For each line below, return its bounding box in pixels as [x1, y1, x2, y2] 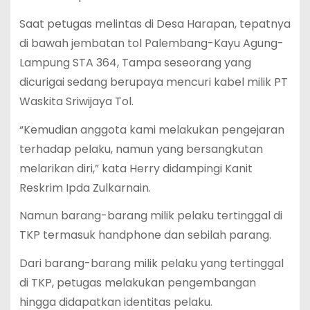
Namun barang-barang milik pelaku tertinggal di [19, 208, 282, 224]
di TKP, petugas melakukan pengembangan [19, 275, 256, 291]
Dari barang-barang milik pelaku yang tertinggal [19, 255, 284, 272]
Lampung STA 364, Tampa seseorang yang [19, 54, 251, 71]
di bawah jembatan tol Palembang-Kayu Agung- [19, 35, 284, 51]
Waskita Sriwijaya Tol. [19, 93, 134, 109]
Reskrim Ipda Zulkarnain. [19, 179, 151, 196]
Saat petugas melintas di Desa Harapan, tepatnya [19, 15, 291, 32]
